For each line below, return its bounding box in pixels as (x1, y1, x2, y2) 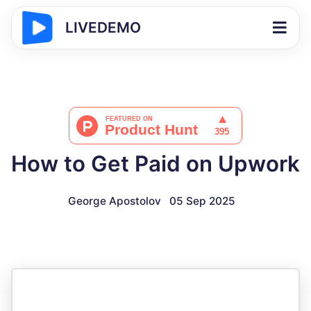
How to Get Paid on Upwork (11, 151, 300, 177)
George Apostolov (67, 194, 161, 208)
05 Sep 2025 (169, 194, 235, 208)
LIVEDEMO (65, 19, 141, 36)
